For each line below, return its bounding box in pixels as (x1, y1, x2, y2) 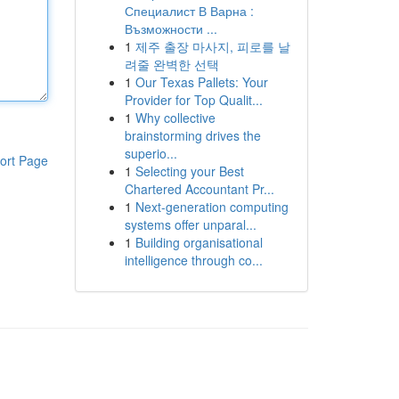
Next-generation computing (134, 198, 289, 216)
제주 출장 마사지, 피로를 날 (134, 37, 290, 55)
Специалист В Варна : (124, 2, 254, 20)
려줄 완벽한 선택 (124, 55, 219, 73)
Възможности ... (124, 20, 217, 37)
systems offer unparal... (124, 216, 256, 233)
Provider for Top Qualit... (124, 91, 263, 109)
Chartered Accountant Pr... (124, 180, 274, 198)
